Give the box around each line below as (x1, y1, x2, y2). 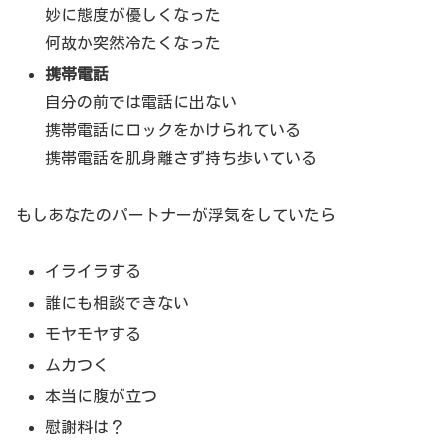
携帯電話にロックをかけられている (45, 121, 302, 138)
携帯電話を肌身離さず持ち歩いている (45, 149, 318, 166)
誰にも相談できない (45, 294, 190, 311)
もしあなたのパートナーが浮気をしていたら (16, 206, 336, 223)
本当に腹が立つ (45, 388, 158, 405)
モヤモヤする (45, 325, 142, 342)
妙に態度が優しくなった (45, 6, 222, 23)
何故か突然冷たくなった (45, 34, 222, 51)
